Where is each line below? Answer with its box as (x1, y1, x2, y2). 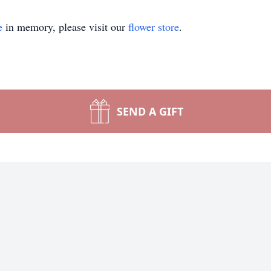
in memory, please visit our (2, 19, 128, 34)
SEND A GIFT (117, 104, 183, 119)
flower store (128, 19, 179, 34)
